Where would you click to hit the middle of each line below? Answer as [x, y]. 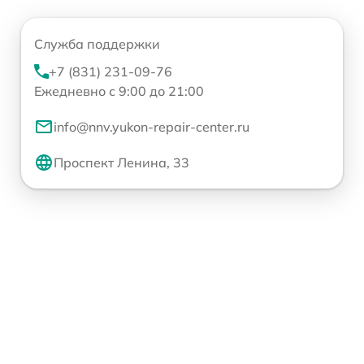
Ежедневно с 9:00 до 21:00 [119, 91]
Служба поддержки [97, 44]
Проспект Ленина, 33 [121, 162]
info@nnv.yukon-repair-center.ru [152, 127]
